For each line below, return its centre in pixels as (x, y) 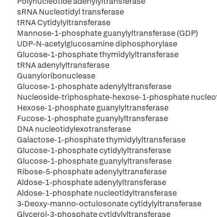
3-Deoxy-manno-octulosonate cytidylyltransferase (109, 204)
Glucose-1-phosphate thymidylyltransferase (98, 54)
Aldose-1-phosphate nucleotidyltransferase (97, 193)
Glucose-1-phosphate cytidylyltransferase (94, 150)
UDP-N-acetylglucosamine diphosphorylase (97, 44)
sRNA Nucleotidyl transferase (70, 12)
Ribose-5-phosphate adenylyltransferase (92, 172)
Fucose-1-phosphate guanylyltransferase (93, 118)
